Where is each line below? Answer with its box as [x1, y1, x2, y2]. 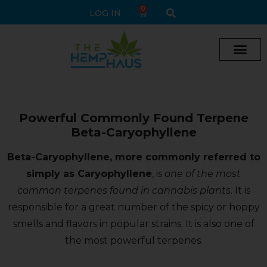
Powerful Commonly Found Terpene [18, 111, 249, 126]
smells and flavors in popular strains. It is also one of [13, 218, 254, 230]
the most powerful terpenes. [64, 235, 203, 247]
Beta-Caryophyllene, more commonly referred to [7, 151, 260, 163]
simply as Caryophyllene [26, 168, 152, 180]
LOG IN [89, 8, 121, 18]
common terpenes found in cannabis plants [17, 185, 231, 197]
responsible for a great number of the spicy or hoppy [7, 201, 260, 213]
